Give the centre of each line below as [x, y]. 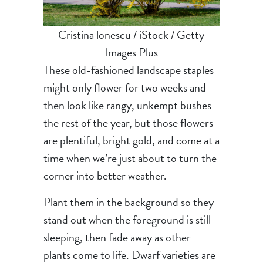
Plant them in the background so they [128, 202]
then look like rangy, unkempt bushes [127, 105]
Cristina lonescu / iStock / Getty [131, 34]
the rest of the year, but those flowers [128, 122]
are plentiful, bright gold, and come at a [131, 140]
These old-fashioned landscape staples [128, 70]
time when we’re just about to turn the [130, 158]
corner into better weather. [105, 175]
